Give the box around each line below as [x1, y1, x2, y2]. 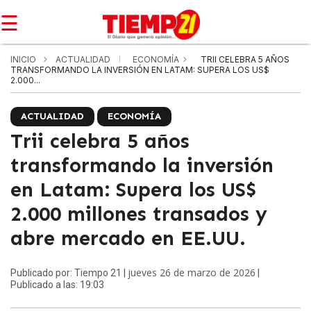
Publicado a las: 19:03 [10, 279, 104, 290]
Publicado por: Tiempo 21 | [10, 267, 128, 278]
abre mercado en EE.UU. [10, 226, 246, 251]
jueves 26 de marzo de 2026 [128, 266, 255, 279]
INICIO [10, 54, 36, 65]
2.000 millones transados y [10, 202, 267, 226]
